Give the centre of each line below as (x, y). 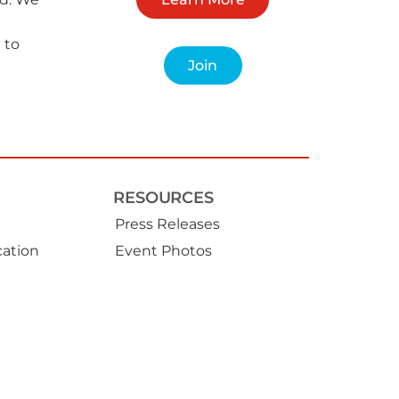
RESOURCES (163, 197)
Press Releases (167, 224)
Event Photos (163, 250)
